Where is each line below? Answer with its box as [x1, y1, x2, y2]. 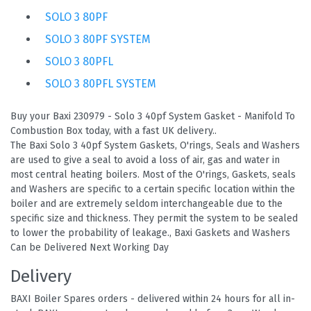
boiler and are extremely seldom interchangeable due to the [10, 197, 283, 210]
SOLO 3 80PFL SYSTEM [45, 76, 156, 90]
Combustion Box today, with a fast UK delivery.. [10, 124, 217, 137]
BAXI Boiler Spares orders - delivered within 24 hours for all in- [10, 292, 295, 305]
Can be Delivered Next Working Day [10, 241, 169, 253]
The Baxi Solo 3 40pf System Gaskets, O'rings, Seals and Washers [10, 139, 300, 151]
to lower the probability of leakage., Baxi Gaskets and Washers [10, 226, 290, 239]
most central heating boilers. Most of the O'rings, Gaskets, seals [10, 168, 296, 180]
